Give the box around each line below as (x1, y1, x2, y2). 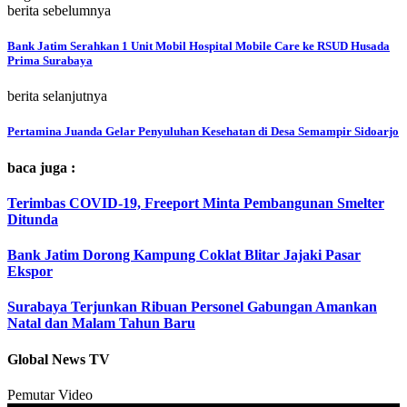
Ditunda (7, 211, 58, 227)
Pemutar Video (7, 386, 93, 402)
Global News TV (7, 351, 110, 367)
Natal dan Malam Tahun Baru (7, 315, 195, 332)
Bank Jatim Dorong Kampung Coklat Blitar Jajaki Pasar (7, 247, 361, 263)
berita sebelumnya (7, 2, 111, 18)
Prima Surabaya (7, 53, 93, 67)
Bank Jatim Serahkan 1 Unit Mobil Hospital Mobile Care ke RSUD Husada (7, 38, 390, 53)
